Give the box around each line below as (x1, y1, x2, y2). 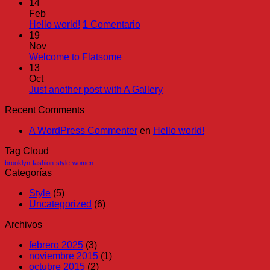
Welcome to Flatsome (29, 51, 122, 62)
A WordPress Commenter (29, 125, 137, 136)
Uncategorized (29, 198, 92, 209)
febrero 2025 (29, 239, 83, 250)
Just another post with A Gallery (29, 84, 163, 95)
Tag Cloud (5, 145, 49, 156)
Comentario (88, 19, 140, 30)
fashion (33, 159, 54, 166)
